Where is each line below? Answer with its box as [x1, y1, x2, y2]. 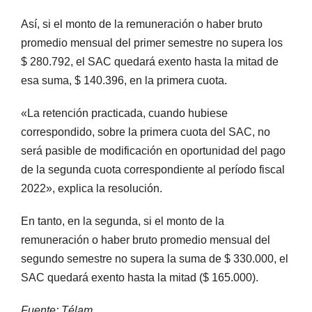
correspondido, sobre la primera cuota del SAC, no [21, 126, 270, 139]
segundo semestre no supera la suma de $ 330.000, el [21, 253, 288, 265]
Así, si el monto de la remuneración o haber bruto [21, 18, 263, 31]
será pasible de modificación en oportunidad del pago [21, 145, 286, 157]
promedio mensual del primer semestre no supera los [21, 37, 283, 49]
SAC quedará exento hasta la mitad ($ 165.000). [21, 272, 258, 284]
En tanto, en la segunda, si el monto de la [21, 215, 224, 228]
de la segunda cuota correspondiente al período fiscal [21, 164, 285, 176]
